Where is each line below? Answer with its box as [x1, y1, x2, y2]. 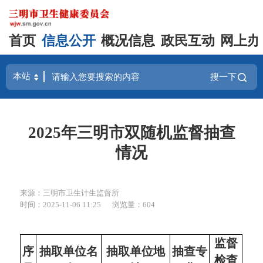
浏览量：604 [112, 200, 156, 210]
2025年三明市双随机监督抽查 [28, 123, 235, 141]
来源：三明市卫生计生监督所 [20, 188, 120, 198]
